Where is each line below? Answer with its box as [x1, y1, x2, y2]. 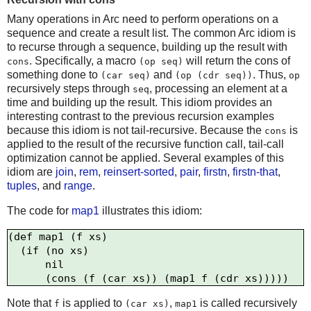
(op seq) [139, 56, 183, 67]
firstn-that [233, 166, 278, 178]
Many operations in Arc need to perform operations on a [7, 13, 278, 26]
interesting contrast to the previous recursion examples [7, 110, 274, 123]
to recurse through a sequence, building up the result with [7, 41, 287, 53]
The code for [7, 205, 72, 217]
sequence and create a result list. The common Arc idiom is [7, 27, 296, 40]
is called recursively [197, 297, 297, 310]
